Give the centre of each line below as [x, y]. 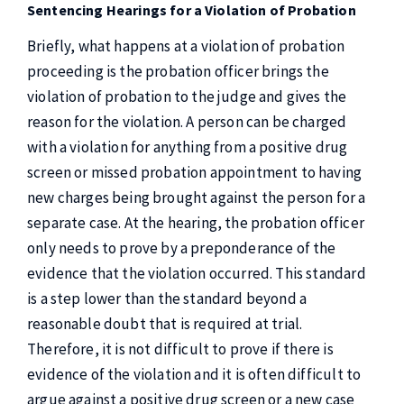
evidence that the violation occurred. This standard [197, 273]
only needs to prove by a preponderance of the [182, 248]
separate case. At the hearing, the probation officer [196, 223]
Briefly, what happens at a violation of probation [186, 46]
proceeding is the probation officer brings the [178, 71]
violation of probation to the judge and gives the [187, 96]
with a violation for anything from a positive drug [188, 147]
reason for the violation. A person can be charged [187, 122]
